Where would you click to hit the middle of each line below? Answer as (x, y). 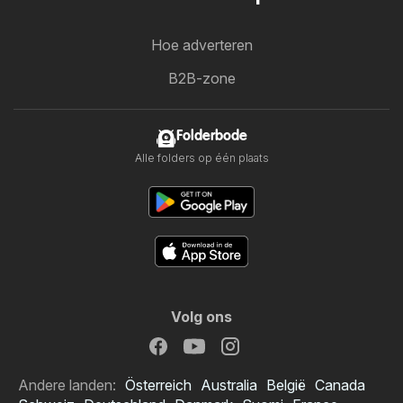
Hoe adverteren (201, 45)
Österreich (158, 385)
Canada (340, 385)
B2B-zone (201, 78)
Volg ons (201, 317)
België (286, 385)
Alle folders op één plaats (201, 158)
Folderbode (211, 136)
